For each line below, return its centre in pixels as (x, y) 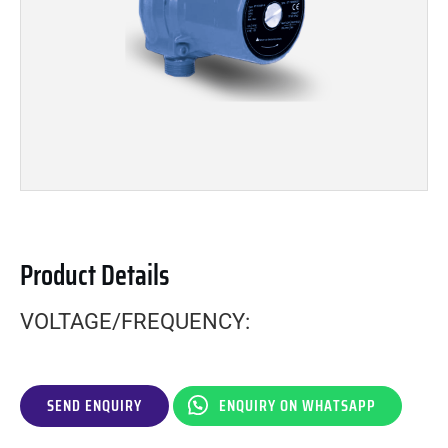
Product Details (94, 275)
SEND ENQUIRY (94, 405)
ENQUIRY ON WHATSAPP (297, 405)
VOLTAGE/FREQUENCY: (135, 321)
